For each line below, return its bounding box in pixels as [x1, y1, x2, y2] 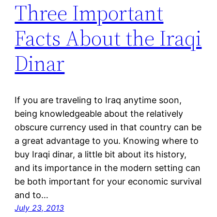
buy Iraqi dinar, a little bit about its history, [15, 149, 187, 160]
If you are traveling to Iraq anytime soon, [15, 95, 182, 106]
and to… [15, 190, 49, 201]
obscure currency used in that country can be [15, 122, 202, 133]
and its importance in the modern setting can [15, 163, 201, 173]
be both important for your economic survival [15, 176, 202, 187]
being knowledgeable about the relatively [15, 108, 184, 119]
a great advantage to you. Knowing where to [15, 136, 199, 146]
